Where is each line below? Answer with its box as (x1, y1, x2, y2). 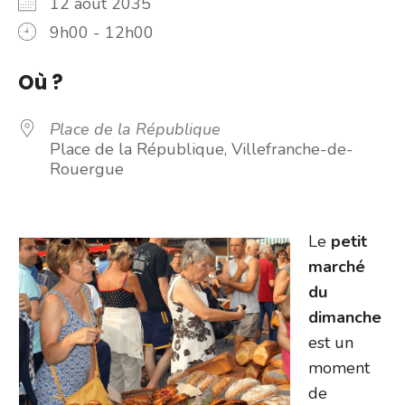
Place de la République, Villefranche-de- (50, 137, 353, 160)
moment (308, 356, 370, 379)
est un (308, 331, 353, 353)
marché (308, 255, 365, 278)
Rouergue (50, 157, 124, 180)
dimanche (308, 306, 381, 328)
